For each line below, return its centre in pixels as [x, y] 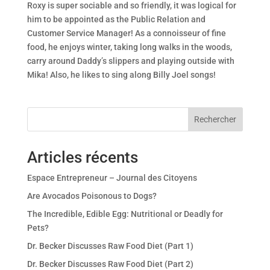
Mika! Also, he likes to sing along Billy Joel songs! [121, 74]
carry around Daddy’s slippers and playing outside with [130, 61]
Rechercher [215, 119]
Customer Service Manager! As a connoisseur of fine [126, 33]
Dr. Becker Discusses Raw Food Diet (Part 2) [110, 264]
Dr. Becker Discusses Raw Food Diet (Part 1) [110, 246]
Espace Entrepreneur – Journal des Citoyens [112, 177]
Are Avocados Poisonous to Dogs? [92, 196]
